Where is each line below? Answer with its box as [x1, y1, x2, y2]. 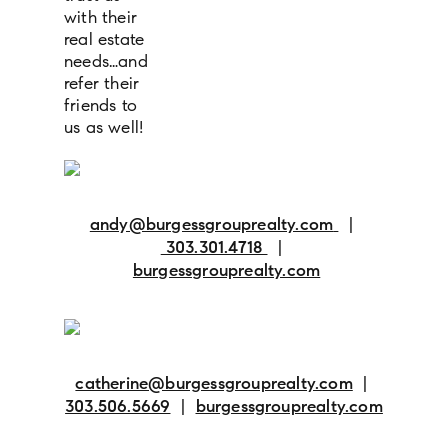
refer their [64, 73, 140, 95]
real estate [64, 29, 145, 51]
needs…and [64, 51, 148, 73]
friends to [64, 95, 137, 117]
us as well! [64, 117, 144, 139]
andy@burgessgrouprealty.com [89, 214, 334, 236]
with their [64, 7, 137, 29]
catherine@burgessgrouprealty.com [75, 373, 353, 395]
